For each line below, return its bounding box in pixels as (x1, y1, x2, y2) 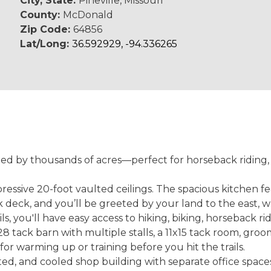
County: (20, 9, 64, 21)
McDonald (63, 9, 114, 21)
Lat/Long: (20, 38, 73, 50)
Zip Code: (20, 24, 74, 35)
